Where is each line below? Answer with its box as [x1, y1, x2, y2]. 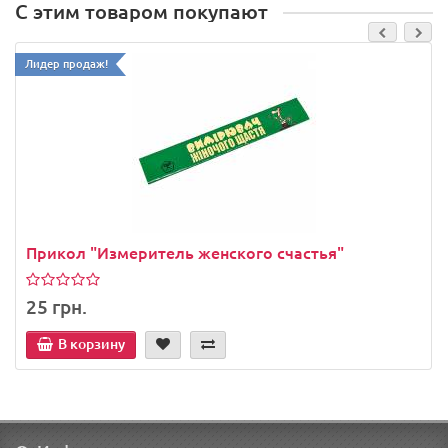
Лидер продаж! [25, 55, 108, 73]
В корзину [58, 333, 125, 353]
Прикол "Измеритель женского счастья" [26, 241, 344, 264]
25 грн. [26, 293, 87, 319]
